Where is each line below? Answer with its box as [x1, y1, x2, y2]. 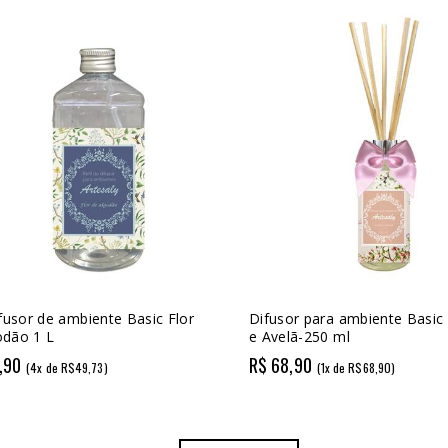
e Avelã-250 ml [249, 326, 350, 346]
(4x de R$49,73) [26, 359, 108, 377]
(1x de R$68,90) [316, 359, 396, 377]
